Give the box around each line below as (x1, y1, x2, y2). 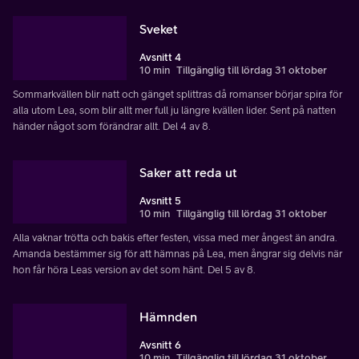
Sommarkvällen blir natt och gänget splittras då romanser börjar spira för (13, 87, 342, 100)
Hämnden (139, 309, 197, 325)
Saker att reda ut (139, 165, 237, 180)
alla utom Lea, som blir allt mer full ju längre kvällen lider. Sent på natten (13, 103, 336, 116)
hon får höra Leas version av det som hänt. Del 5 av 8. (13, 264, 256, 276)
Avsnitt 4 (139, 50, 181, 63)
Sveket (139, 21, 178, 36)
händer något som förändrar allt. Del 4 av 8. (13, 119, 211, 132)
